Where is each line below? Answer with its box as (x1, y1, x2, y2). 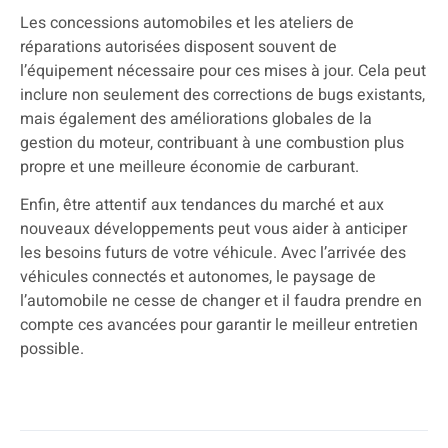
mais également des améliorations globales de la (20, 106, 372, 131)
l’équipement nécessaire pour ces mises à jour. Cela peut (20, 58, 426, 83)
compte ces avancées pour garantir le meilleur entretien (20, 313, 418, 338)
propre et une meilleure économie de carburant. (20, 154, 359, 179)
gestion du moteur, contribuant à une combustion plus (20, 130, 404, 155)
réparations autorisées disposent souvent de (20, 34, 337, 59)
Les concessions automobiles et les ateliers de (20, 10, 354, 35)
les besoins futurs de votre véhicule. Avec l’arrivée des (20, 241, 406, 266)
